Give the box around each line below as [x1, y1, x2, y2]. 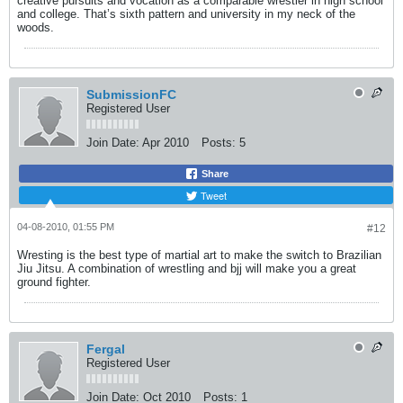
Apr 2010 [142, 136, 189, 149]
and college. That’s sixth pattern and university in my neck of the [17, 7, 355, 21]
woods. [17, 21, 54, 34]
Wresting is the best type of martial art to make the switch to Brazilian [17, 248, 381, 262]
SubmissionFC [86, 87, 176, 102]
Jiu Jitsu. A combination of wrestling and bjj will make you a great [17, 262, 356, 275]
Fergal [86, 342, 125, 356]
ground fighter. [17, 275, 91, 289]
